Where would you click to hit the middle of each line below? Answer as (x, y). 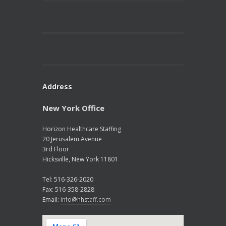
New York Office (73, 108)
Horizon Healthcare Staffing (82, 129)
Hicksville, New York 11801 (80, 159)
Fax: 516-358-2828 (68, 189)
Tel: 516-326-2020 (68, 179)
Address (57, 87)
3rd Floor (56, 149)
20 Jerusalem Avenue (72, 139)
